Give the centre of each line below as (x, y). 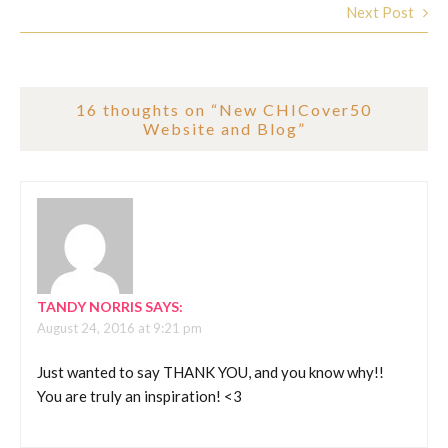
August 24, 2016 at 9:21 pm (119, 327)
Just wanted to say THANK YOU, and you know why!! (210, 372)
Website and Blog (220, 128)
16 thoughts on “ (147, 109)
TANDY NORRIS (89, 306)
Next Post (379, 12)
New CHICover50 (295, 109)
